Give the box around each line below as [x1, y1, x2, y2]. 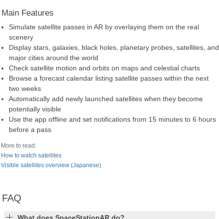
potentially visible [9, 105, 61, 113]
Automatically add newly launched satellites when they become [9, 94, 203, 103]
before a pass [9, 125, 51, 133]
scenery [9, 33, 33, 41]
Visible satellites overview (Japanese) [1, 161, 102, 169]
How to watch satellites [1, 152, 62, 159]
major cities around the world [9, 53, 98, 62]
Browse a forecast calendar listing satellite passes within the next [9, 74, 209, 82]
